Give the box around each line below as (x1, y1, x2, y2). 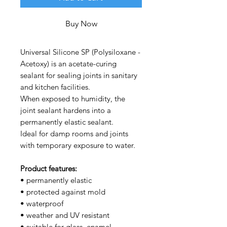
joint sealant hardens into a (20, 105, 111, 115)
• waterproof (20, 198, 63, 208)
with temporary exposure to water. (20, 140, 135, 150)
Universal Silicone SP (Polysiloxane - (20, 47, 140, 57)
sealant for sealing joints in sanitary (20, 70, 137, 80)
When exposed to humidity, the (20, 93, 125, 103)
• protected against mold (20, 186, 105, 197)
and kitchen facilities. (20, 82, 90, 92)
